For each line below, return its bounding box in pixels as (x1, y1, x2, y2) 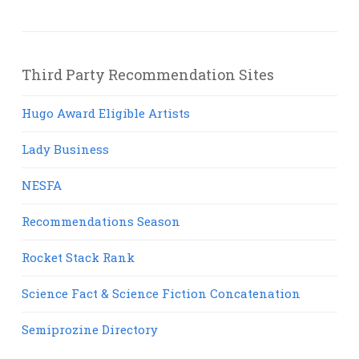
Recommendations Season (22, 213, 180, 230)
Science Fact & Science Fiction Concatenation (22, 285, 301, 302)
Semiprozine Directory (22, 321, 158, 338)
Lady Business (22, 141, 109, 158)
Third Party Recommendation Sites (22, 65, 274, 85)
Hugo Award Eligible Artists (22, 105, 190, 122)
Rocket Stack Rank (22, 249, 135, 266)
